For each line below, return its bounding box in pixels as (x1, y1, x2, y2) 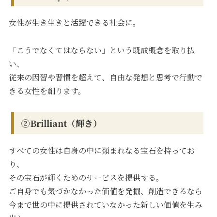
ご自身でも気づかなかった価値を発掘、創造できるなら (9, 185, 203, 197)
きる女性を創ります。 (9, 85, 86, 97)
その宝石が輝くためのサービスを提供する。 (9, 171, 164, 183)
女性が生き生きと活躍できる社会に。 (9, 17, 141, 29)
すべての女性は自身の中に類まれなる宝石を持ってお (9, 144, 195, 156)
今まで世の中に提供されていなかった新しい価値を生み (9, 199, 203, 210)
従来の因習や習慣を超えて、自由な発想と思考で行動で (9, 72, 203, 83)
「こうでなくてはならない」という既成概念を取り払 (9, 45, 195, 56)
